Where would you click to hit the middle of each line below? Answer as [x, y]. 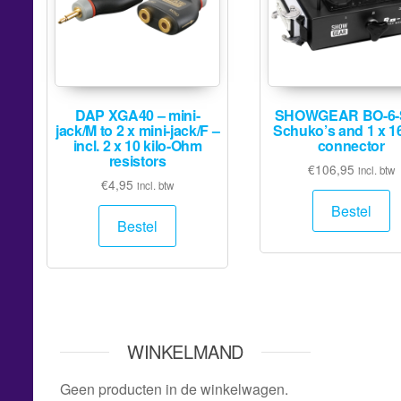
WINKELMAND [185, 351]
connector [351, 146]
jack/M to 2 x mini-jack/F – [138, 131]
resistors [137, 161]
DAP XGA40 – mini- [137, 115]
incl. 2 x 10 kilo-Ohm [137, 146]
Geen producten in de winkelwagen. [174, 388]
